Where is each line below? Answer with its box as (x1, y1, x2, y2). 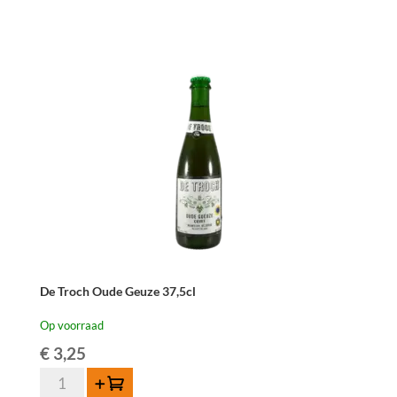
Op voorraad (39, 317, 104, 332)
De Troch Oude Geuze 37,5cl (39, 283, 196, 299)
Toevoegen (91, 378, 135, 389)
